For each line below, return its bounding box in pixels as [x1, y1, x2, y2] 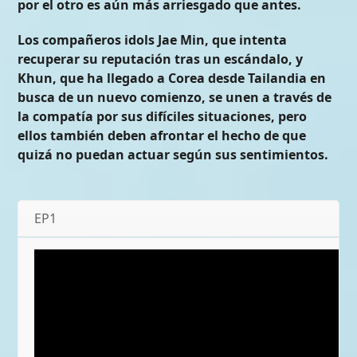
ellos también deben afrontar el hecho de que [18, 127, 307, 145]
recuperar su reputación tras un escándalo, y [18, 50, 304, 69]
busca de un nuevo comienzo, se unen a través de [18, 88, 332, 107]
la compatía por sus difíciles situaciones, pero [18, 108, 308, 126]
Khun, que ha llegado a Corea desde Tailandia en [18, 69, 327, 88]
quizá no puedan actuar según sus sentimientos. [18, 146, 329, 164]
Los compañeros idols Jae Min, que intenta [18, 31, 288, 49]
